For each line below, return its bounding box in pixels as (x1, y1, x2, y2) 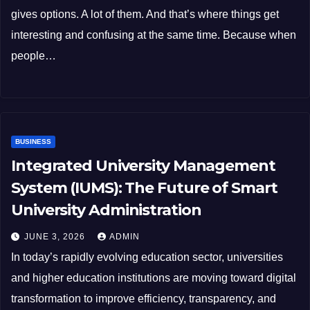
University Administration (11, 201, 201, 220)
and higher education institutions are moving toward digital (11, 272, 296, 284)
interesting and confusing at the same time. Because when (11, 28, 296, 41)
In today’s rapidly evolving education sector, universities (11, 251, 283, 264)
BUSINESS (15, 138, 51, 146)
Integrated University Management (11, 156, 275, 176)
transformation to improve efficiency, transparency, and (11, 293, 276, 305)
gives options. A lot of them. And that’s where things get (11, 8, 279, 20)
